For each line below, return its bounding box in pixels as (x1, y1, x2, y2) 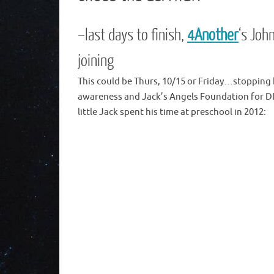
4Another (187, 26, 239, 44)
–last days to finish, (78, 26, 187, 44)
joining (78, 52, 114, 70)
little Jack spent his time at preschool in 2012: (78, 106, 266, 118)
